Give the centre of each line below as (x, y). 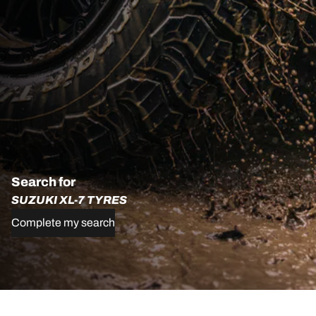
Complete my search (63, 223)
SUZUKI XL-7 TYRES (69, 200)
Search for (43, 182)
